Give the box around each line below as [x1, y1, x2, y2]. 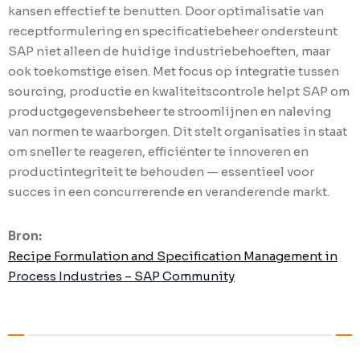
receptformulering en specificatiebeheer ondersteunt [8, 22, 337, 39]
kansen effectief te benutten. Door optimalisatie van [8, 2, 324, 18]
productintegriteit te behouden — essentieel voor [8, 163, 314, 179]
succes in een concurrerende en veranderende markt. [8, 183, 329, 199]
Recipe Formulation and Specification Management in [8, 247, 337, 264]
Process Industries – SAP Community [8, 268, 235, 284]
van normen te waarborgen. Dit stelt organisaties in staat [8, 123, 347, 139]
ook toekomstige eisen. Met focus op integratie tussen [8, 63, 339, 79]
